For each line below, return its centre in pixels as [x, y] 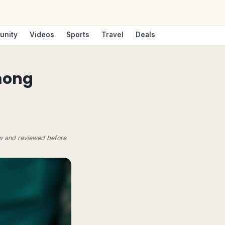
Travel [113, 35]
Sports [78, 35]
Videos [42, 35]
